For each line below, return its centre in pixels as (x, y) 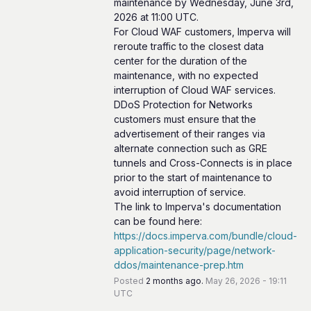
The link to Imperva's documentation (197, 206)
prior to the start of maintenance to (193, 177)
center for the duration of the (180, 60)
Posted (129, 280)
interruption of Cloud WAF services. (194, 90)
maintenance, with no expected (186, 75)
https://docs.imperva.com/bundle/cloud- (205, 235)
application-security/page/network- (194, 250)
